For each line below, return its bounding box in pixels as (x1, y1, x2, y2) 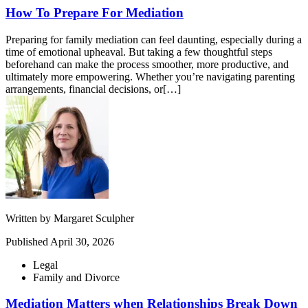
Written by (5, 212, 54, 224)
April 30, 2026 (50, 235, 114, 247)
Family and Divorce (33, 271, 120, 283)
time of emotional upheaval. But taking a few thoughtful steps (5, 45, 272, 58)
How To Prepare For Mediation (5, 5, 184, 20)
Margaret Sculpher (54, 212, 134, 224)
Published (5, 235, 50, 247)
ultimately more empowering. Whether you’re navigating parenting (5, 70, 295, 82)
